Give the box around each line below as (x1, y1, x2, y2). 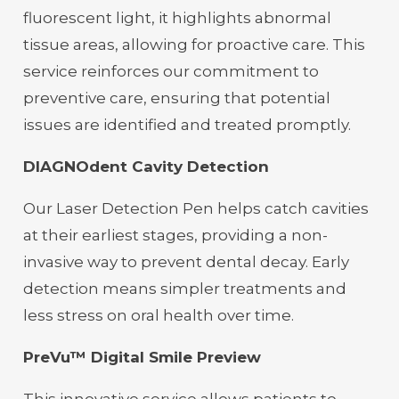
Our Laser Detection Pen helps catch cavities (22, 199, 369, 217)
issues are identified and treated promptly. (22, 115, 351, 134)
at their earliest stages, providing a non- (22, 225, 328, 244)
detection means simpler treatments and (22, 279, 346, 297)
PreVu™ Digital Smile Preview (22, 347, 261, 366)
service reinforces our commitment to (22, 61, 319, 80)
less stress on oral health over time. (22, 305, 294, 324)
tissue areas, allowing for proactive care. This (22, 35, 365, 53)
